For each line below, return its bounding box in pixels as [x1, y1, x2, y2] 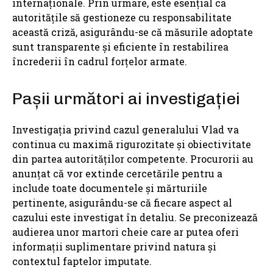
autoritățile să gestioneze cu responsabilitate [12, 11, 232, 24]
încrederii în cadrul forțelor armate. [12, 55, 187, 68]
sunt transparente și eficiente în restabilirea [12, 40, 229, 54]
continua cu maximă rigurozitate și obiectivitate [12, 138, 251, 151]
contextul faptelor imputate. [12, 255, 152, 268]
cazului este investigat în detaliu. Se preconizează [12, 211, 258, 224]
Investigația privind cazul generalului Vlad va [12, 123, 239, 136]
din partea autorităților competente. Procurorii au [12, 152, 253, 166]
